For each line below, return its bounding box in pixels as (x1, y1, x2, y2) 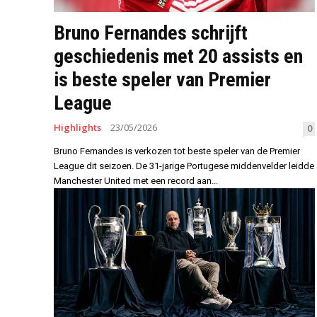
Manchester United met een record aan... (54, 175, 218, 187)
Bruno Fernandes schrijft (54, 21, 248, 45)
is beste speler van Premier (54, 68, 271, 92)
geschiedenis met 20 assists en (54, 45, 303, 69)
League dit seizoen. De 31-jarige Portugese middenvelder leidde (54, 161, 314, 172)
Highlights (54, 121, 101, 134)
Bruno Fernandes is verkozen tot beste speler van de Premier (54, 146, 300, 157)
